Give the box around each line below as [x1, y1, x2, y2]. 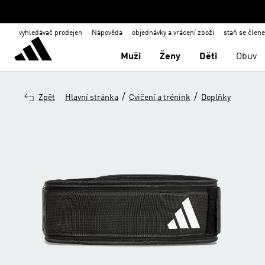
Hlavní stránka [65, 93, 118, 102]
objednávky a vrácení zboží [132, 30, 214, 37]
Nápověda [92, 30, 122, 37]
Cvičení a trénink [129, 93, 190, 102]
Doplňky [201, 93, 231, 102]
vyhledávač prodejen [19, 30, 82, 37]
